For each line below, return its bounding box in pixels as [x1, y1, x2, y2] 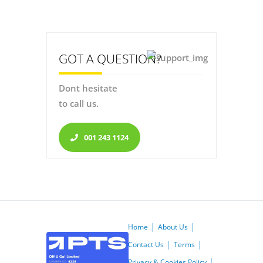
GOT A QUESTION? [59, 50, 161, 67]
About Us [157, 221, 188, 232]
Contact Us [127, 239, 164, 249]
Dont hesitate [59, 82, 117, 94]
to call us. [59, 97, 99, 109]
